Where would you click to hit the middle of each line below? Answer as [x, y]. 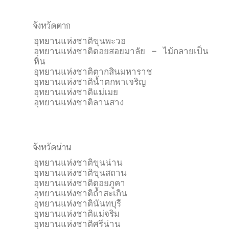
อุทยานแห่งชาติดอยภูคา [79, 183]
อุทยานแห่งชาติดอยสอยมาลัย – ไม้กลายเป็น [121, 51]
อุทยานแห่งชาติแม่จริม [77, 214]
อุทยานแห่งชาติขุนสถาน [80, 173]
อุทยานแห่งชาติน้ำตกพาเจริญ [90, 82]
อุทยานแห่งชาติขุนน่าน [78, 163]
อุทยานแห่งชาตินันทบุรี [77, 203]
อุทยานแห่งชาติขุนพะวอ [80, 41]
